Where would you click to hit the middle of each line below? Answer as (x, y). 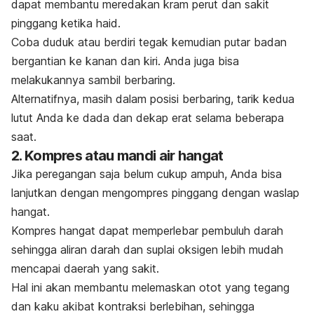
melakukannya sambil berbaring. (93, 80)
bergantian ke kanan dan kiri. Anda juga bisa (125, 61)
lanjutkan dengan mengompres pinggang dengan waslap (155, 193)
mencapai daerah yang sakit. (85, 269)
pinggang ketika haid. (66, 23)
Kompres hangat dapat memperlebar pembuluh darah (147, 231)
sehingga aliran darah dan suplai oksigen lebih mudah (147, 250)
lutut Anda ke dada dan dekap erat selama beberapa (148, 118)
